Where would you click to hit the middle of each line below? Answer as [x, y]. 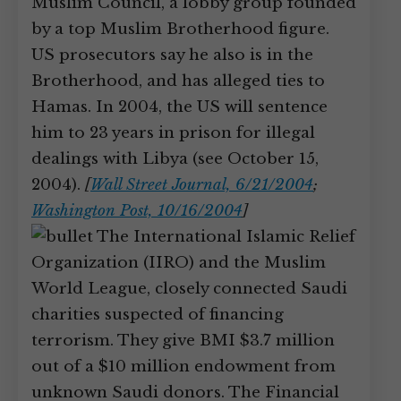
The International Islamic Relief [224, 237]
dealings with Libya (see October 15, [175, 159]
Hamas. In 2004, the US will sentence [179, 107]
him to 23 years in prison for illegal [173, 133]
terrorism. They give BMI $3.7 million [183, 341]
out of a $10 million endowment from [183, 367]
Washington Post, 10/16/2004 [137, 211]
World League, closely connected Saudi [189, 289]
